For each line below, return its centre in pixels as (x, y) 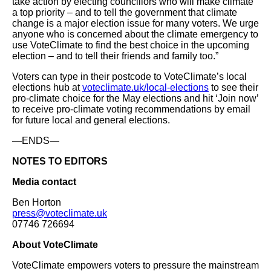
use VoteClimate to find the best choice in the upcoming (131, 45)
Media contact (44, 182)
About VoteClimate (55, 245)
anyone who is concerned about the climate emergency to (135, 34)
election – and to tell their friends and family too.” (115, 56)
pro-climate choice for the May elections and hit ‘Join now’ (135, 98)
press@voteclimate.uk (60, 213)
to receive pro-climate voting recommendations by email (131, 109)
